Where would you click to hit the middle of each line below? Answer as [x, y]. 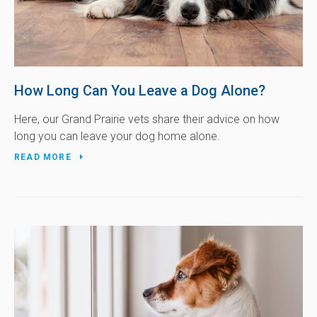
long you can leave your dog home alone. [117, 137]
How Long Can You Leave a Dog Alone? [140, 91]
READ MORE [43, 157]
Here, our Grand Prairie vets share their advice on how [147, 120]
